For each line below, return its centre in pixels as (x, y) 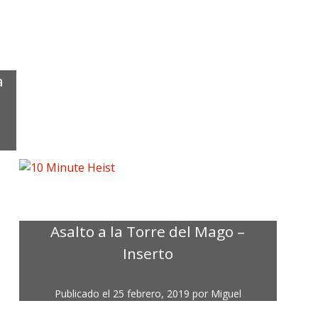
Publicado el (83, 294)
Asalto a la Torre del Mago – (148, 232)
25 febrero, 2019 (151, 294)
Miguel (226, 294)
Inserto (148, 254)
